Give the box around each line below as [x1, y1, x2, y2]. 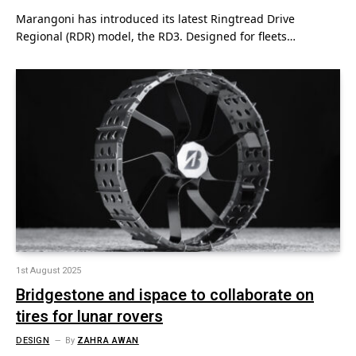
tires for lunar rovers [16, 304, 163, 328]
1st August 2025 [16, 263, 81, 277]
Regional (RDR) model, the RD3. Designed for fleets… [16, 29, 296, 44]
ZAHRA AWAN [77, 333, 139, 347]
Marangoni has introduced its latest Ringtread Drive [16, 11, 295, 26]
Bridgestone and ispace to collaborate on [16, 283, 314, 307]
